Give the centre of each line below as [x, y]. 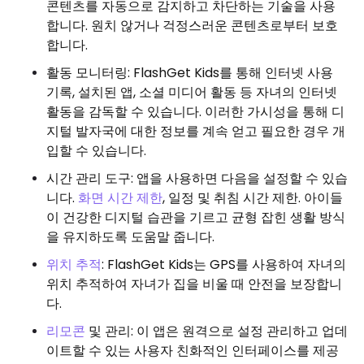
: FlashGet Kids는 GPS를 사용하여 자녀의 [224, 264]
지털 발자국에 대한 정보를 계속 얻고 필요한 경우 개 [196, 131]
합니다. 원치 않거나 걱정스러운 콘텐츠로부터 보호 [192, 25]
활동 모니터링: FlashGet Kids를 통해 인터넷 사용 [190, 72]
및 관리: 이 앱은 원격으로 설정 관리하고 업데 [217, 331]
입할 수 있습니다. [96, 150]
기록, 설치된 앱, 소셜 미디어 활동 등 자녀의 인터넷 [192, 92]
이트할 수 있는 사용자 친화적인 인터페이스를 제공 [193, 350]
